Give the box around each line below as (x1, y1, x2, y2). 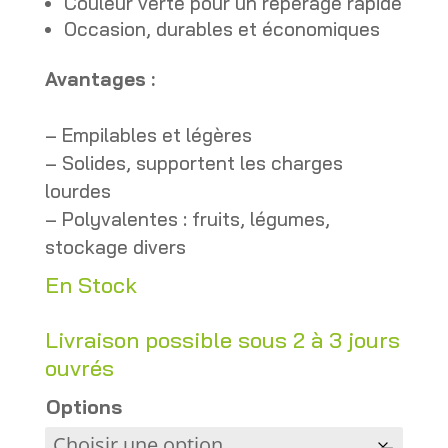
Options (45, 393, 122, 419)
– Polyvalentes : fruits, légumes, (44, 206, 330, 231)
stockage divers (44, 234, 186, 259)
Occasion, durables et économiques (63, 16, 380, 41)
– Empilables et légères (44, 122, 252, 147)
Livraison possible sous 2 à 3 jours (44, 325, 400, 354)
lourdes (44, 178, 111, 203)
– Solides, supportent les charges (44, 150, 343, 175)
